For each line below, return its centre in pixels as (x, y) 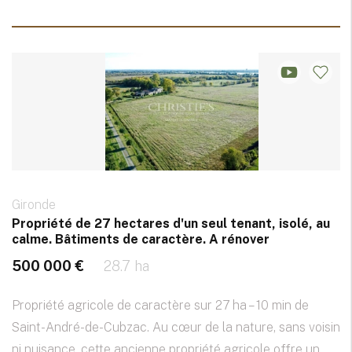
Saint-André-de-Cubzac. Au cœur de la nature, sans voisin (176, 328)
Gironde (34, 205)
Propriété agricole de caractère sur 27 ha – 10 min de (160, 306)
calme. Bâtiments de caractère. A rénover (141, 240)
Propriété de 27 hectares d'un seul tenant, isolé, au (171, 224)
